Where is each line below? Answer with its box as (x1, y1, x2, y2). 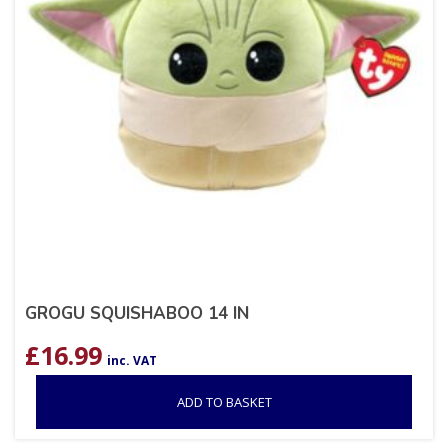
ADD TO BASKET (176, 393, 272, 412)
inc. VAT (107, 352, 157, 370)
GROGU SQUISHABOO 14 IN (25, 302, 249, 326)
